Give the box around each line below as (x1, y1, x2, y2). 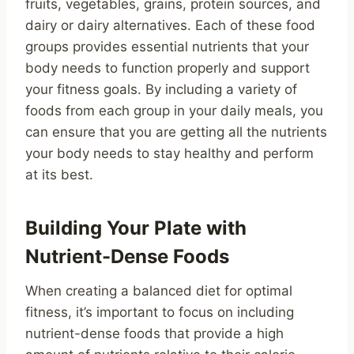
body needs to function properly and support (25, 60, 310, 77)
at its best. (25, 167, 93, 183)
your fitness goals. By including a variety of (25, 81, 297, 98)
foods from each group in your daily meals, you (25, 103, 323, 119)
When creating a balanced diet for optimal (25, 283, 292, 299)
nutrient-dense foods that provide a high (25, 326, 284, 342)
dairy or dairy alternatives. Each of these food (25, 17, 315, 34)
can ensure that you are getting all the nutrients (25, 124, 327, 141)
